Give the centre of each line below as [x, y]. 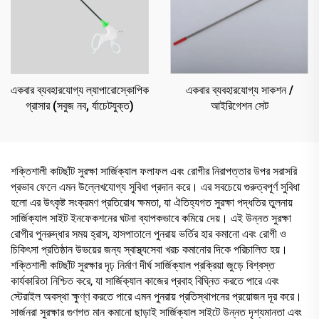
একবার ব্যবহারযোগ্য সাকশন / [239, 90]
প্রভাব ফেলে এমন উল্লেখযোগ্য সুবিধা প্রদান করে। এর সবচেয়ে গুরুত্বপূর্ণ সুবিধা [155, 187]
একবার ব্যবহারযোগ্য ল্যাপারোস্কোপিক [80, 90]
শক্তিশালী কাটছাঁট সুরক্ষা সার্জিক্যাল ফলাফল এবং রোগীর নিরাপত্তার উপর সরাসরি [154, 171]
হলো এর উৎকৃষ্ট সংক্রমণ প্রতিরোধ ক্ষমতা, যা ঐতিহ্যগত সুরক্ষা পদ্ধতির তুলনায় [152, 202]
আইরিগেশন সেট [239, 105]
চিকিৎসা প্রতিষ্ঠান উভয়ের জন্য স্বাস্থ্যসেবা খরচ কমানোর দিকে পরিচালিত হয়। [149, 249]
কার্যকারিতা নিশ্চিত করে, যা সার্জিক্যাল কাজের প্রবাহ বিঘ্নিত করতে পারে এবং [145, 281]
